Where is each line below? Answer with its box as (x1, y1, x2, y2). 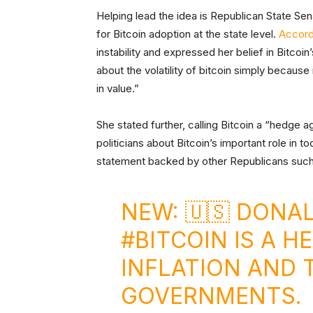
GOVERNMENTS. (120, 282, 302, 310)
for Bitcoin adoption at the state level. (96, 27, 279, 41)
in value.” (96, 82, 142, 96)
